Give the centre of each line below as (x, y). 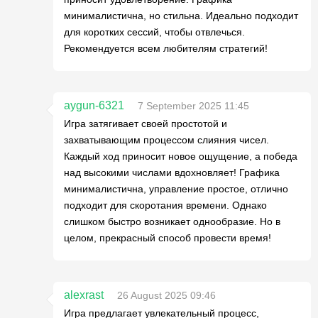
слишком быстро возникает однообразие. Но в (172, 221)
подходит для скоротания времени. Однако (165, 205)
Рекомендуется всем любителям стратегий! (166, 48)
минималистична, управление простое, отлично (176, 189)
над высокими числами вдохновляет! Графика (172, 172)
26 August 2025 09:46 (166, 295)
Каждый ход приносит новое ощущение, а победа (181, 156)
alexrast (84, 295)
